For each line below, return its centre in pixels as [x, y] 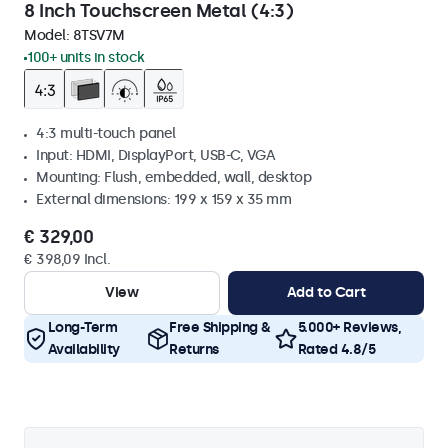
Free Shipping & [220, 327]
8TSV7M [98, 35]
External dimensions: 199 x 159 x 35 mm [163, 199]
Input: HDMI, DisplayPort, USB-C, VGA [155, 155]
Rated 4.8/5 [336, 349]
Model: [48, 35]
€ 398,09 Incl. [67, 259]
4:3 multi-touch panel [106, 133]
